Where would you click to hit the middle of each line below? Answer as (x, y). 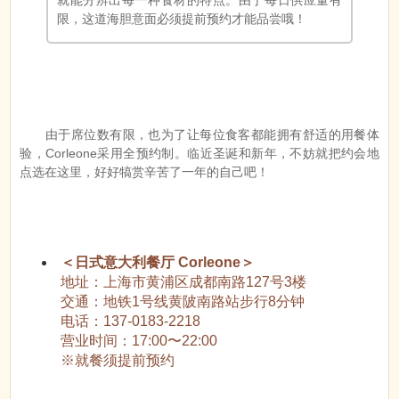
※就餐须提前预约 (117, 213)
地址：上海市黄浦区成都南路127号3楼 (183, 134)
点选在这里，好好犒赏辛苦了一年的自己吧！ (145, 24)
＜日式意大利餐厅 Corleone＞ (157, 115)
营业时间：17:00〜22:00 (138, 193)
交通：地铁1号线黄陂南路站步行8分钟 (182, 154)
